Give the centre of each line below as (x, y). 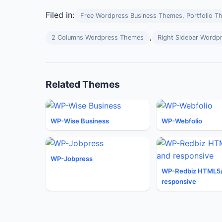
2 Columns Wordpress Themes (98, 37)
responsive (179, 181)
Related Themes (83, 84)
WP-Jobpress (72, 159)
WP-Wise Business (80, 121)
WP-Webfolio (182, 121)
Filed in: (60, 15)
